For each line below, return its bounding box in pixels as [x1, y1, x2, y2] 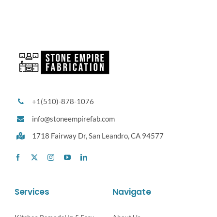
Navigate [112, 186, 151, 198]
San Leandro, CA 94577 [88, 131, 164, 140]
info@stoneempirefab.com [31, 114, 115, 123]
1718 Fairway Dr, [31, 131, 89, 140]
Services [14, 186, 49, 198]
